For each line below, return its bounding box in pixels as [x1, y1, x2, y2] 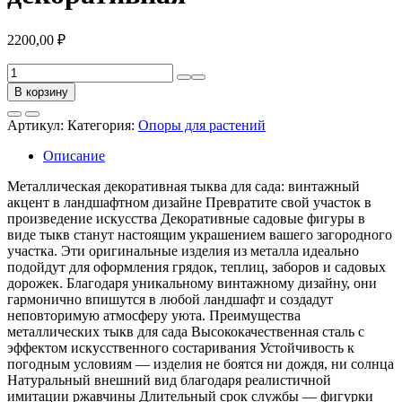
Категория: [67, 118, 138, 134]
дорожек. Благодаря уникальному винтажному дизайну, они [7, 275, 377, 292]
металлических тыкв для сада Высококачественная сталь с [7, 324, 364, 340]
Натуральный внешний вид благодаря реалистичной [7, 372, 331, 389]
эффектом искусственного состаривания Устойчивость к [7, 340, 354, 356]
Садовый [6, 95, 62, 111]
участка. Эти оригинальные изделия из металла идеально [7, 243, 359, 259]
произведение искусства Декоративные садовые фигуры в [7, 211, 365, 227]
